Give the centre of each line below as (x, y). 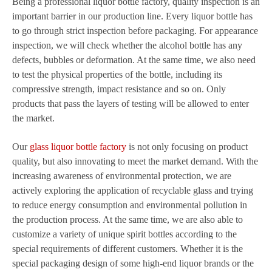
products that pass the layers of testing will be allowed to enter (131, 104)
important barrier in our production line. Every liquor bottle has (132, 16)
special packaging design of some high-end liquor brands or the (133, 263)
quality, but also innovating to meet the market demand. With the (135, 161)
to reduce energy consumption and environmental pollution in (130, 205)
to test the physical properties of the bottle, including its (117, 74)
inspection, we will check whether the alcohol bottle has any (127, 45)
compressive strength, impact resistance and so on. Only (119, 89)
